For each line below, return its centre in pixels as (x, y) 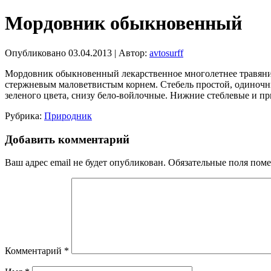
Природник (68, 116)
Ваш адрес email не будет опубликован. (85, 163)
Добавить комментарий (67, 139)
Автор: (133, 53)
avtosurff (166, 53)
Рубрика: (23, 116)
